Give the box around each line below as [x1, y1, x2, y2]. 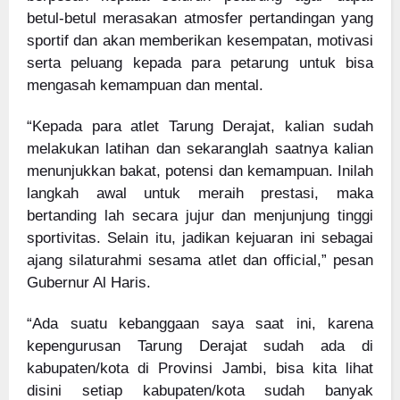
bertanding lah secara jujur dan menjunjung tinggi [27, 206, 373, 224]
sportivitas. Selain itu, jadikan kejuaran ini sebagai [27, 229, 373, 246]
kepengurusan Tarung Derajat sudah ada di [27, 337, 373, 354]
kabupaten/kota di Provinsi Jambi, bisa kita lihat [27, 360, 373, 377]
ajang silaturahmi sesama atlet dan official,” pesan [27, 251, 373, 269]
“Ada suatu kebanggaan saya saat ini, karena [27, 315, 373, 332]
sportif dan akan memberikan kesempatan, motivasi [27, 31, 373, 49]
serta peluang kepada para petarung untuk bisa [27, 54, 373, 71]
